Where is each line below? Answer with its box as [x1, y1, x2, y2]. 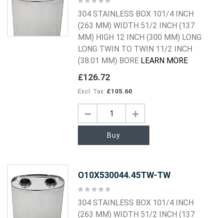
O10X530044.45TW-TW [78, 170, 171, 180]
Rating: [77, 185, 97, 192]
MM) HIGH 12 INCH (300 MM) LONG [78, 33, 202, 42]
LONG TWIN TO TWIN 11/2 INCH [78, 44, 193, 54]
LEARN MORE [141, 56, 188, 66]
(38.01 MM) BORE [78, 56, 141, 66]
